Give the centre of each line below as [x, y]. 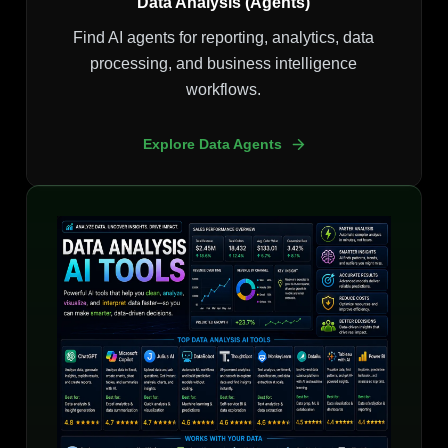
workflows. [224, 90]
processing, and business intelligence [224, 64]
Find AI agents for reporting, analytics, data [224, 38]
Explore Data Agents [212, 144]
